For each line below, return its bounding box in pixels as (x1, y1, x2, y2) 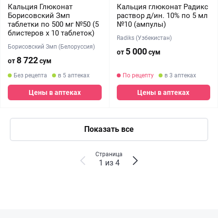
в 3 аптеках (164, 72, 196, 79)
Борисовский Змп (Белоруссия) (8, 43, 95, 50)
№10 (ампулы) (116, 20, 166, 29)
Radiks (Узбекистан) (116, 35, 172, 41)
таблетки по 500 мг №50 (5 (8, 20, 99, 29)
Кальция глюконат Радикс (116, 2, 208, 11)
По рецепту (122, 72, 154, 79)
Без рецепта (14, 72, 47, 79)
